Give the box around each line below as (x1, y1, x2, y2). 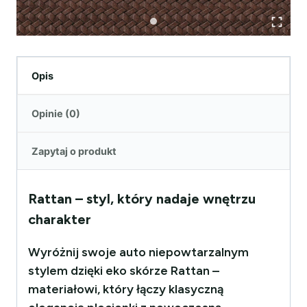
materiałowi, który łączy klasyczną (28, 281, 223, 297)
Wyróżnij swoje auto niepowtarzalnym (28, 244, 249, 260)
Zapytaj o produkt (32, 145, 116, 157)
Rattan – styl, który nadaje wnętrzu (28, 190, 256, 207)
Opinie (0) (32, 107, 80, 119)
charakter (28, 210, 91, 228)
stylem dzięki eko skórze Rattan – (28, 262, 219, 278)
